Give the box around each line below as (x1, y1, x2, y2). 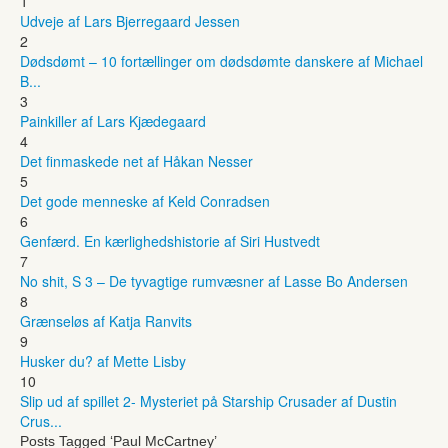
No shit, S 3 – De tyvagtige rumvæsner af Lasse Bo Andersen (20, 270, 408, 291)
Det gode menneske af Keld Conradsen (20, 190, 270, 211)
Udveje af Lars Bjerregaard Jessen (20, 10, 240, 31)
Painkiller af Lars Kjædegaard (20, 110, 206, 131)
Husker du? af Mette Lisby (20, 350, 186, 371)
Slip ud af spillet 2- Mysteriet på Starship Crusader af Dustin (20, 390, 397, 411)
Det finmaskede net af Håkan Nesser (20, 150, 253, 171)
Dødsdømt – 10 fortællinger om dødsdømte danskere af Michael (20, 50, 423, 71)
